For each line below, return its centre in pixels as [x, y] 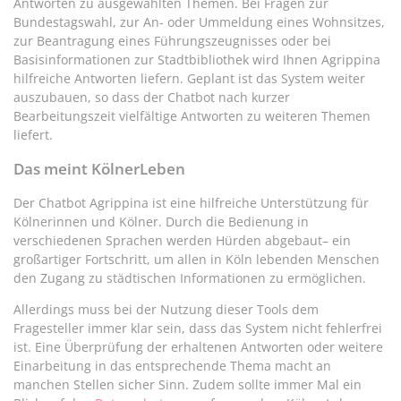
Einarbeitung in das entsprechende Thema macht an [172, 366]
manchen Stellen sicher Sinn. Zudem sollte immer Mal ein [188, 385]
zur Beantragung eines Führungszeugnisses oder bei [172, 41]
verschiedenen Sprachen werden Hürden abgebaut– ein [182, 241]
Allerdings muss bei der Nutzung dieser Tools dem [166, 310]
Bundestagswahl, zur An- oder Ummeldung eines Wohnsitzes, [199, 22]
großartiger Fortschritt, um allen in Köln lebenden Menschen [196, 260]
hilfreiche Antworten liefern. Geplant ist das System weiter [189, 79]
